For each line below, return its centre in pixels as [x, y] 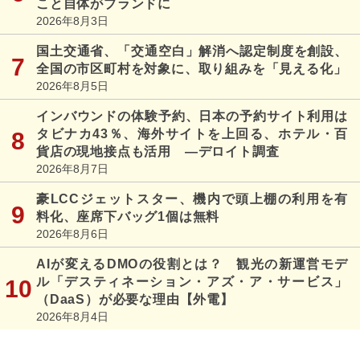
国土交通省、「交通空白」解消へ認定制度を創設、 [192, 51]
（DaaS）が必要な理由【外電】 [135, 300]
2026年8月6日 [72, 234]
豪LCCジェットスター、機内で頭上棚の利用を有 [192, 199]
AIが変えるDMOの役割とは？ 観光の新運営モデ [192, 264]
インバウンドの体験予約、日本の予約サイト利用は [192, 117]
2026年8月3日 [72, 21]
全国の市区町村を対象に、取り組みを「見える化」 [192, 69]
